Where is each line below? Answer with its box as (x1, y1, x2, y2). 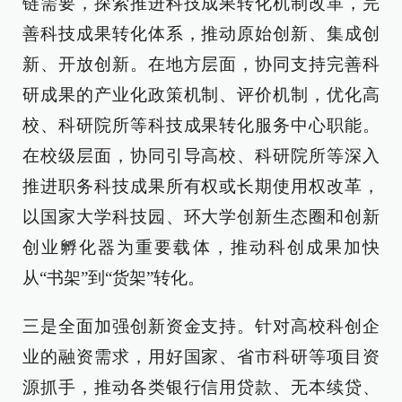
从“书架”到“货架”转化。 (22, 267, 205, 287)
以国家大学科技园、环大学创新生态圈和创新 (22, 206, 380, 226)
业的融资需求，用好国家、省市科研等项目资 (22, 346, 380, 366)
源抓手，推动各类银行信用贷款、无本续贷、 (22, 377, 380, 397)
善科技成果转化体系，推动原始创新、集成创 (22, 23, 380, 43)
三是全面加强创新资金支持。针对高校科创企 (22, 316, 380, 336)
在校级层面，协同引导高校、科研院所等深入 (22, 145, 380, 165)
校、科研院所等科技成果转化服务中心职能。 (22, 115, 380, 135)
